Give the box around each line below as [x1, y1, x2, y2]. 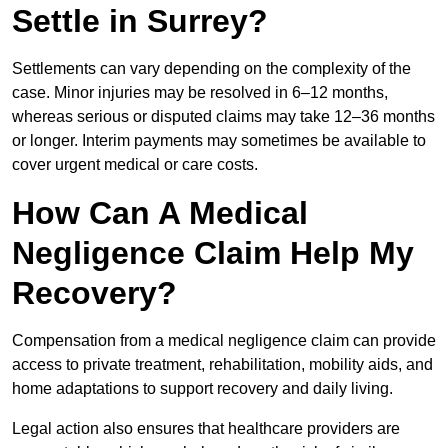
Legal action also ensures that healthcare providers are [12, 420, 400, 438]
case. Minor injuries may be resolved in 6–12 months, [12, 84, 388, 102]
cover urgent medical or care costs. [12, 156, 258, 174]
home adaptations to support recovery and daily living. [12, 380, 393, 398]
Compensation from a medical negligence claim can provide [12, 332, 436, 350]
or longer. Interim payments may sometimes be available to [12, 132, 426, 150]
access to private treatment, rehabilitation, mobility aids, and [12, 356, 433, 374]
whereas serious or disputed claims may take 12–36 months [12, 108, 435, 126]
